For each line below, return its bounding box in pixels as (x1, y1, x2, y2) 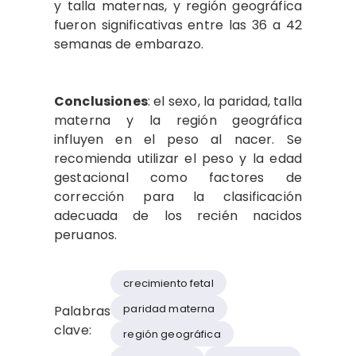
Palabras (54, 302, 111, 320)
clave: (54, 321, 91, 339)
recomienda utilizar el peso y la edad (54, 149, 302, 168)
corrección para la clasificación (54, 188, 302, 206)
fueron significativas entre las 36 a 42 (54, 16, 302, 34)
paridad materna (123, 300, 215, 316)
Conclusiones (54, 92, 148, 110)
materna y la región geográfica (54, 111, 302, 130)
